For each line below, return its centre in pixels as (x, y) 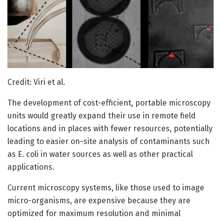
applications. (31, 167)
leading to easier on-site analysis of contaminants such (109, 141)
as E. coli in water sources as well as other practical (100, 154)
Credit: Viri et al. (36, 82)
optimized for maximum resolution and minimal (94, 213)
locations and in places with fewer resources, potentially (110, 128)
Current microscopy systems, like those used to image (106, 187)
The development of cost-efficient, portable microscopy (109, 103)
